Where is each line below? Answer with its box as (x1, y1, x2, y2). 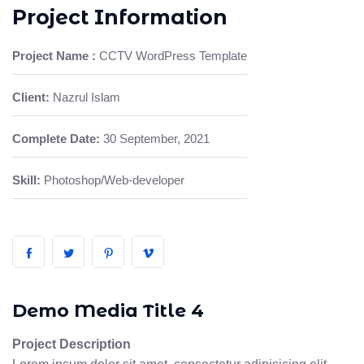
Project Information (12, 5, 227, 30)
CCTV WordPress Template (99, 49, 247, 63)
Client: (12, 90, 50, 105)
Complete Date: (12, 132, 100, 146)
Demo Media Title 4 (12, 300, 204, 323)
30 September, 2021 (103, 132, 210, 146)
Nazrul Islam (53, 90, 120, 105)
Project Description (12, 337, 131, 352)
